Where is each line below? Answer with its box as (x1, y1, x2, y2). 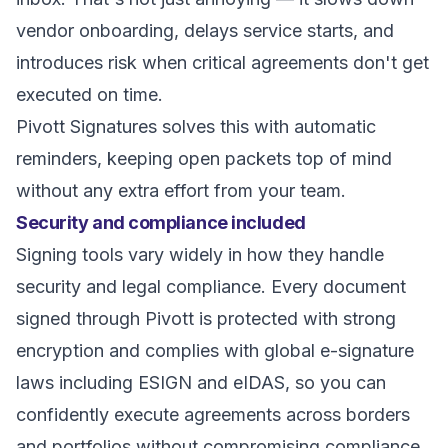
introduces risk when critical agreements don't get (16, 52, 429, 73)
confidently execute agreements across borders (16, 404, 410, 425)
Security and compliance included (16, 212, 306, 233)
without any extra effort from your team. (16, 180, 346, 201)
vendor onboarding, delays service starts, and (16, 20, 394, 41)
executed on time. (16, 84, 163, 105)
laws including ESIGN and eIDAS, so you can (16, 372, 386, 393)
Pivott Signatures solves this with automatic (16, 116, 376, 137)
